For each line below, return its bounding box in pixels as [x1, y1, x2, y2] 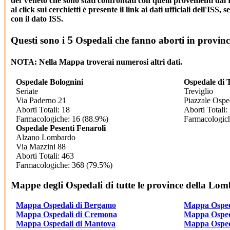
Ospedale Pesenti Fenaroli [16, 124, 106, 133]
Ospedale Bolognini [16, 78, 83, 87]
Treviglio [184, 87, 214, 96]
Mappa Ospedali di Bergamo [16, 200, 116, 209]
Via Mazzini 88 [16, 142, 66, 151]
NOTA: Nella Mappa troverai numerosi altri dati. [11, 57, 182, 66]
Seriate [16, 87, 38, 96]
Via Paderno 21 [16, 96, 66, 105]
